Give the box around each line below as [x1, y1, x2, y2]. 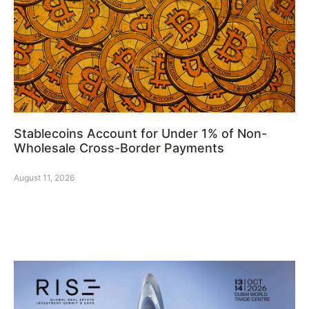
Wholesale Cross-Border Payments [14, 141, 224, 156]
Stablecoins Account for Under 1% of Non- [14, 126, 267, 141]
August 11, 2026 [14, 172, 74, 183]
